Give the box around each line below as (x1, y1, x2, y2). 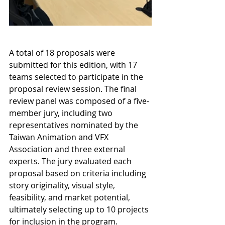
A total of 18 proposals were (9, 47, 117, 59)
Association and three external (9, 144, 127, 155)
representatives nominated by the (9, 120, 140, 131)
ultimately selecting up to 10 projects (9, 204, 151, 215)
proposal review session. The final (9, 83, 139, 95)
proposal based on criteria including (9, 168, 148, 179)
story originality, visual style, (9, 180, 117, 191)
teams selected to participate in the (9, 71, 145, 83)
